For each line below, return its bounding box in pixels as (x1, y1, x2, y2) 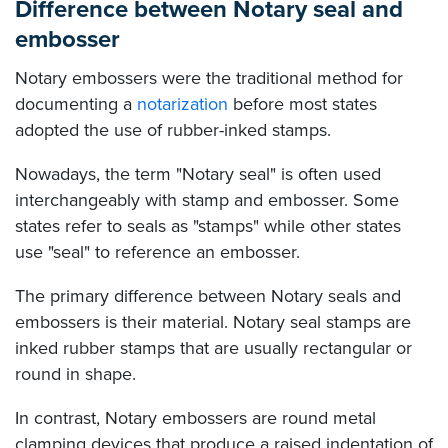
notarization (137, 92, 228, 115)
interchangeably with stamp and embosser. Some (15, 188, 399, 211)
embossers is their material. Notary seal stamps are (15, 310, 411, 333)
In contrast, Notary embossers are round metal (15, 406, 376, 429)
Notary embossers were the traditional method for (15, 66, 403, 89)
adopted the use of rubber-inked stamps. (15, 118, 331, 141)
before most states (228, 92, 377, 115)
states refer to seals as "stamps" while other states (15, 214, 401, 237)
